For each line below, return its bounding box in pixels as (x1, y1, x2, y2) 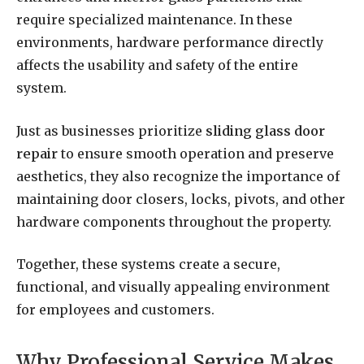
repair (16, 145, 58, 162)
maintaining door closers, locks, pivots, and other (16, 190, 345, 207)
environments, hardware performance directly (16, 34, 323, 51)
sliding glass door (206, 122, 325, 139)
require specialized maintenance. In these (16, 11, 292, 28)
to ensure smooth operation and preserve (58, 145, 334, 162)
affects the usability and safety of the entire (16, 57, 298, 74)
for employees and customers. (16, 301, 214, 318)
